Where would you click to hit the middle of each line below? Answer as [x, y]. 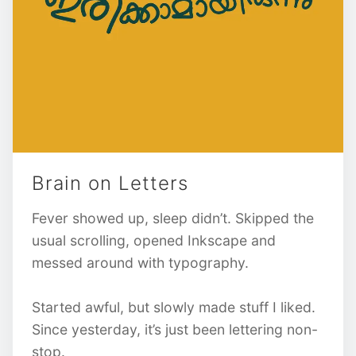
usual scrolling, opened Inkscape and [154, 240]
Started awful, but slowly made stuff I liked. [174, 307]
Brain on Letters [110, 183]
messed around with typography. [140, 263]
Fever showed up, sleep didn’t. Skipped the [173, 218]
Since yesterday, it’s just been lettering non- [175, 329]
